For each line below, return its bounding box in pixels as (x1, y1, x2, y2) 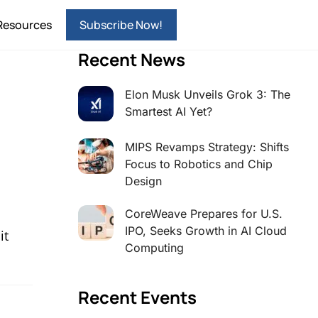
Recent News (77, 48, 185, 71)
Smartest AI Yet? (124, 104, 212, 119)
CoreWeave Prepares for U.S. (124, 207, 283, 221)
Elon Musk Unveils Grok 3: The (124, 87, 290, 102)
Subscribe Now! (79, 17, 163, 33)
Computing (124, 241, 184, 256)
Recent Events (77, 285, 197, 309)
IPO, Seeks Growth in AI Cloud (124, 224, 287, 238)
